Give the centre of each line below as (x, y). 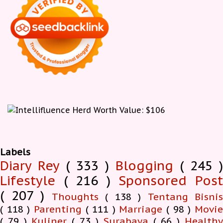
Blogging (148, 165)
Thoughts (78, 196)
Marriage (143, 209)
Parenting (59, 209)
